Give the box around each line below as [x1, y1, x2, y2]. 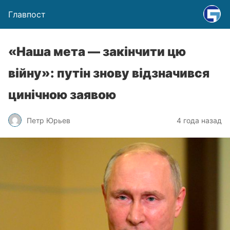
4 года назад [177, 116, 222, 125]
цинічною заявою [8, 87, 116, 102]
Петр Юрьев [27, 116, 70, 125]
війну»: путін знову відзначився [8, 66, 209, 81]
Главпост [8, 9, 46, 20]
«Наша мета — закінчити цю [8, 44, 186, 59]
